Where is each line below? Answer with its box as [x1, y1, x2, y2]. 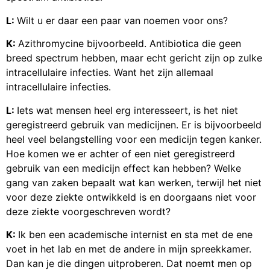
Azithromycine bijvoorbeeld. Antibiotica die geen [18, 37, 241, 50]
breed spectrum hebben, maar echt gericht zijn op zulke [6, 52, 262, 64]
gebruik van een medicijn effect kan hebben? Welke [6, 162, 241, 174]
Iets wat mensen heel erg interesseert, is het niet [17, 104, 238, 116]
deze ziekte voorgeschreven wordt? [6, 205, 171, 218]
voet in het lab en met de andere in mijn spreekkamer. [6, 242, 251, 255]
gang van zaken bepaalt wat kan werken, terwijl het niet [6, 176, 262, 189]
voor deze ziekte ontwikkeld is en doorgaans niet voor [6, 190, 256, 203]
